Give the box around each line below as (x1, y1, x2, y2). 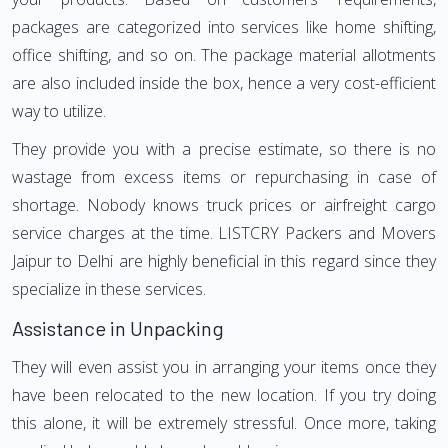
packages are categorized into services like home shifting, (12, 16, 436, 38)
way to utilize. (12, 100, 106, 122)
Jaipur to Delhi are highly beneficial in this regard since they (12, 250, 436, 272)
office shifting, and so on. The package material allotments (12, 44, 436, 66)
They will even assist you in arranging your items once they (12, 356, 436, 378)
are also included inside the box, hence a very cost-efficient (12, 72, 436, 94)
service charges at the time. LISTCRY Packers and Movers (12, 222, 436, 244)
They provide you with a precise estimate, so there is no (12, 138, 436, 160)
